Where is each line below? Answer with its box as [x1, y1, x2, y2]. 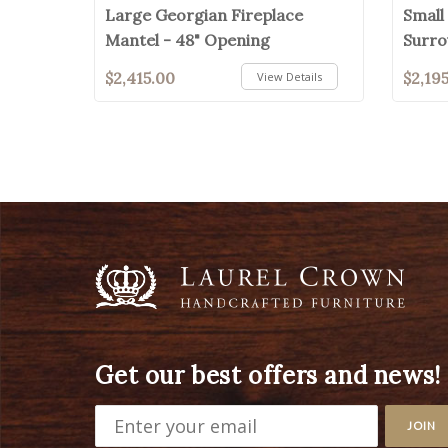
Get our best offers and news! [95, 359, 441, 391]
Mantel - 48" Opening [105, 29, 271, 50]
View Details [257, 68, 323, 84]
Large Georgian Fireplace [105, 4, 304, 25]
